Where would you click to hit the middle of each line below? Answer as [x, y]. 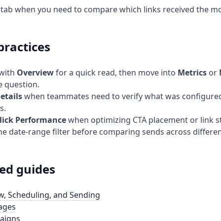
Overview [35, 73]
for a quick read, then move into [116, 73]
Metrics [192, 73]
